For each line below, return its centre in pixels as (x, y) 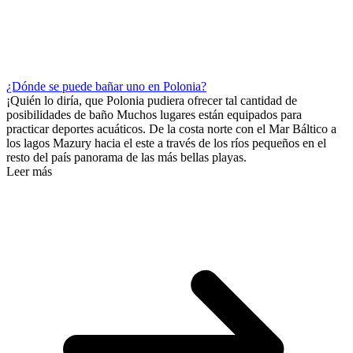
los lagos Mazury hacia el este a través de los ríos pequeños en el (166, 143)
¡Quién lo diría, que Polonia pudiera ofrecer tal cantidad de (152, 100)
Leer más (29, 171)
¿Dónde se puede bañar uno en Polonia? (106, 86)
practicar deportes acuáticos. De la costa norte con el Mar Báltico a (171, 128)
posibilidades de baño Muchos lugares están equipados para (154, 114)
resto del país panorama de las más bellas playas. (126, 157)
